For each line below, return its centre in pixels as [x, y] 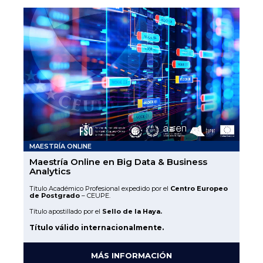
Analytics [50, 171]
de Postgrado [55, 196]
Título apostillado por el [66, 212]
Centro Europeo [199, 189]
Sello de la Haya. [132, 212]
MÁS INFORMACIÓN [131, 256]
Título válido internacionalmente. [97, 228]
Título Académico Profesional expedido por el [100, 189]
